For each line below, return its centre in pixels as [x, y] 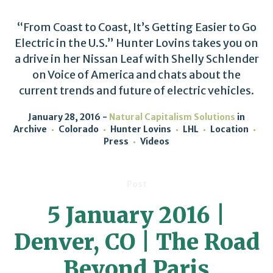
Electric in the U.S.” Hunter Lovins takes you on [136, 43]
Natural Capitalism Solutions [172, 117]
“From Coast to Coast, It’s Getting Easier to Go [136, 27]
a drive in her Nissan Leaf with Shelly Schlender [136, 59]
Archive [30, 129]
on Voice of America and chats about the [136, 75]
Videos [155, 141]
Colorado [78, 129]
